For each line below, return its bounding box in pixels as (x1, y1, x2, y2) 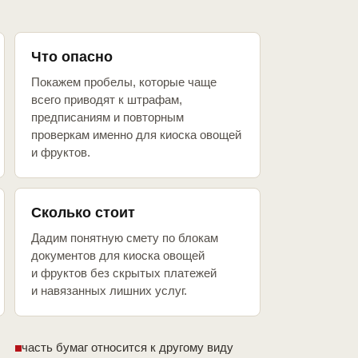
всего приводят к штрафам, (31, 93, 182, 107)
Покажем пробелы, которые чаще (31, 75, 217, 89)
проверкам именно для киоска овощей (31, 128, 241, 142)
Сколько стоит (31, 205, 135, 221)
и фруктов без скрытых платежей (31, 266, 217, 280)
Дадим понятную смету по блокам (31, 231, 218, 245)
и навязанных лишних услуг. (31, 284, 187, 298)
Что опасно (31, 49, 113, 66)
